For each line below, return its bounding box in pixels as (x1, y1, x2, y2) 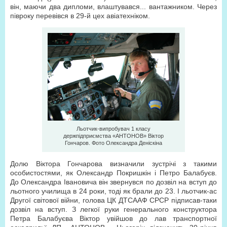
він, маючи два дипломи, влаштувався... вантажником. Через (10, 3, 217, 11)
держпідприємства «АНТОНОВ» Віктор (63, 133, 164, 139)
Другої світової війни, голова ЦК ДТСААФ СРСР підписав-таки (10, 196, 217, 204)
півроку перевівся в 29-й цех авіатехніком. (10, 12, 150, 20)
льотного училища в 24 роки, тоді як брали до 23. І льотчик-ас (10, 187, 217, 195)
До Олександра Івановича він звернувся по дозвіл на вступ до (10, 178, 217, 186)
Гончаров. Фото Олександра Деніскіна (65, 140, 162, 146)
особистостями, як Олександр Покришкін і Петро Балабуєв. (10, 169, 217, 177)
